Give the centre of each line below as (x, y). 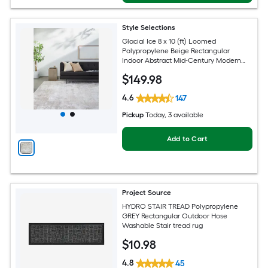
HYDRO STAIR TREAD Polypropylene (180, 207)
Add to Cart (187, 138)
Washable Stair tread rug (163, 226)
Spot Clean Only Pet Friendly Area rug (184, 70)
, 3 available (184, 115)
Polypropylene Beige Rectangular (176, 51)
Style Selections (149, 28)
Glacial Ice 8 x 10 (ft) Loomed (169, 42)
